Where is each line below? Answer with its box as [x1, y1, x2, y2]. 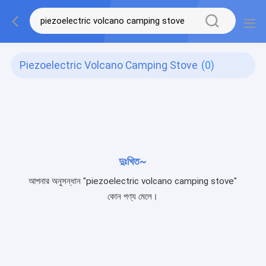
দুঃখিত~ [119, 155, 147, 167]
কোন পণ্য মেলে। [107, 191, 159, 202]
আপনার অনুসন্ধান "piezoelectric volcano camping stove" [28, 175, 237, 186]
